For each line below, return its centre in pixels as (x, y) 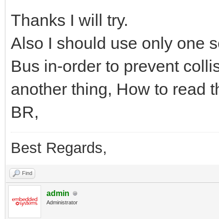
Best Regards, (59, 148)
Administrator (62, 203)
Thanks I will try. (69, 20)
